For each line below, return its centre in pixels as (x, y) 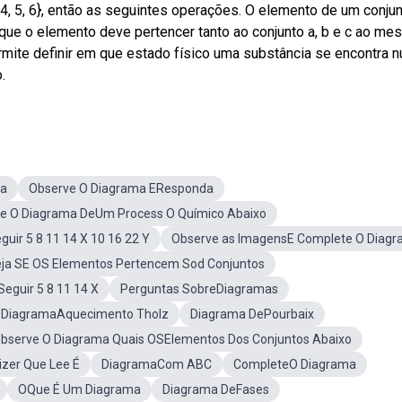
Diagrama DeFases (216, 389)
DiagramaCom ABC (157, 364)
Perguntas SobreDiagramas (199, 289)
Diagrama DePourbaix (252, 314)
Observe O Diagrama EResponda (121, 188)
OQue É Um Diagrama (79, 389)
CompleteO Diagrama (295, 364)
